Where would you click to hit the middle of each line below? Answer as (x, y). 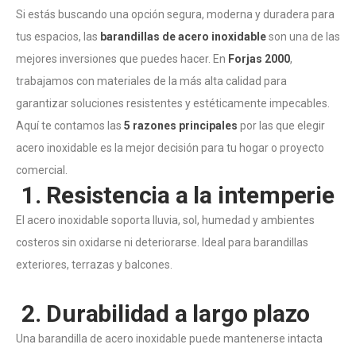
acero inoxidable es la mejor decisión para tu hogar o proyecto (170, 147)
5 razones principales (181, 125)
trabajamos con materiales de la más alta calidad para (151, 81)
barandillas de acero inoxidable (183, 36)
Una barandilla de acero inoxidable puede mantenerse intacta (169, 338)
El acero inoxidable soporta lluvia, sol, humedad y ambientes (165, 220)
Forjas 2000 (259, 58)
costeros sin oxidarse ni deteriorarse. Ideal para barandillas (162, 242)
